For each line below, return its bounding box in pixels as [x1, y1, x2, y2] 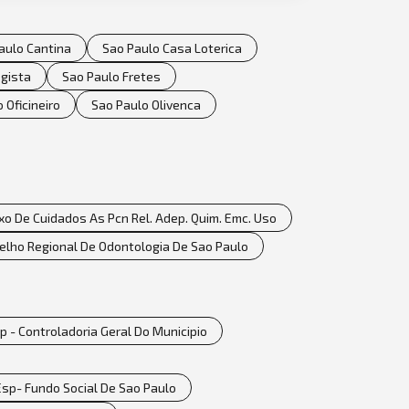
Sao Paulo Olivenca [91, 96, 201, 112]
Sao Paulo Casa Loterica [102, 39, 242, 56]
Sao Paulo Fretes [62, 68, 161, 84]
